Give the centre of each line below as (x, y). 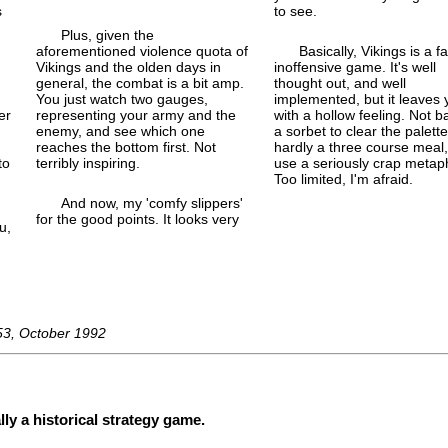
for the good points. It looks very (138, 218)
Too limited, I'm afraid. (343, 178)
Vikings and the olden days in (129, 66)
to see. (295, 10)
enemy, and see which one (121, 130)
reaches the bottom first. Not (126, 146)
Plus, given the (108, 34)
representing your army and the (136, 114)
